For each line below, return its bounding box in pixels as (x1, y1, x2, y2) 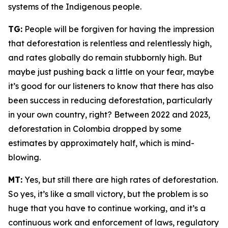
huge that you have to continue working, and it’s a (8, 203, 206, 213)
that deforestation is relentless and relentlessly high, (8, 38, 212, 48)
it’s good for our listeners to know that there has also (8, 81, 213, 91)
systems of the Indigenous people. (8, 2, 141, 12)
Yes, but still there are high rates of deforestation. (22, 175, 218, 185)
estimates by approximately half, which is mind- (8, 138, 194, 148)
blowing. (8, 152, 41, 162)
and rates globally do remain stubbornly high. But (8, 52, 202, 63)
